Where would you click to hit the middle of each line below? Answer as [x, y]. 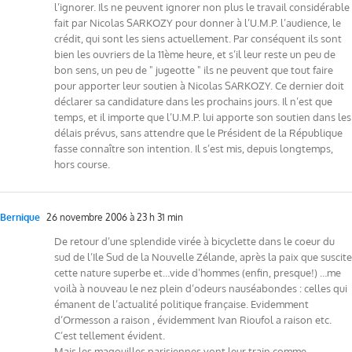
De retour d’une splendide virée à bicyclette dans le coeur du [194, 241]
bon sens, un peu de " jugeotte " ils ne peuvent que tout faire [194, 70]
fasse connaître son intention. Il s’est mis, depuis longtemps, [194, 148]
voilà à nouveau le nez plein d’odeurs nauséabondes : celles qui [201, 288]
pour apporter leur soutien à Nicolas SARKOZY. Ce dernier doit [199, 85]
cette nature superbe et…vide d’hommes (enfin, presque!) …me [198, 272]
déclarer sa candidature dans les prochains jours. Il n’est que [193, 101]
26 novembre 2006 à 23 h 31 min [114, 217]
